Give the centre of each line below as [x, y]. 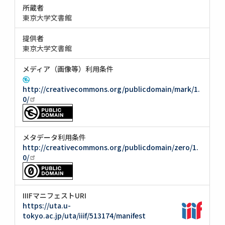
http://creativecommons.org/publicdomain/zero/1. [111, 147]
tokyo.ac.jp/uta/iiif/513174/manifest [84, 215]
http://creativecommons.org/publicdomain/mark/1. [111, 89]
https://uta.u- [47, 205]
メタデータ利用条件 [54, 137]
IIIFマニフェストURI [55, 195]
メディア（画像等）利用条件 [68, 69]
